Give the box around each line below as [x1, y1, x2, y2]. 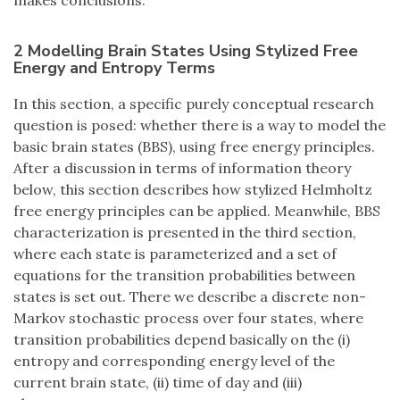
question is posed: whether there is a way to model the [13, 116, 386, 135]
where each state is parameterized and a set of [13, 245, 337, 263]
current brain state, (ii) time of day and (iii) [13, 373, 302, 392]
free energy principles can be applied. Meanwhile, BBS [13, 202, 380, 221]
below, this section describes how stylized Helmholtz [13, 180, 372, 199]
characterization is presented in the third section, [13, 223, 356, 242]
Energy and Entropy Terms [13, 57, 215, 79]
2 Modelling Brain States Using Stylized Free [13, 40, 358, 62]
